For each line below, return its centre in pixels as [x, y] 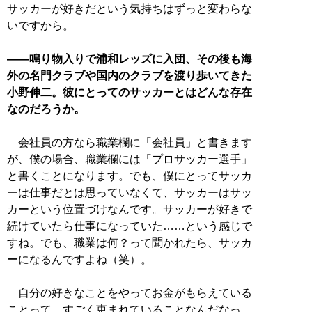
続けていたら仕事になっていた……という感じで [130, 226]
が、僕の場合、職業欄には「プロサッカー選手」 [130, 159]
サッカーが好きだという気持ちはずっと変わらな [130, 9]
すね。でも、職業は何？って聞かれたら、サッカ [130, 243]
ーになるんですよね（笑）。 [79, 260]
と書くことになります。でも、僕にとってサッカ [130, 176]
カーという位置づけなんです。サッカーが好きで [130, 210]
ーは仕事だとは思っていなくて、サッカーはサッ [130, 193]
